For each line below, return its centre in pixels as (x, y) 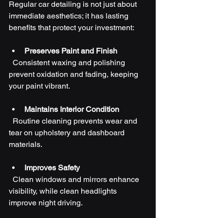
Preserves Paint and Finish (71, 51)
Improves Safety (52, 167)
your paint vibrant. (39, 86)
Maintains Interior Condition (72, 109)
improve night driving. (46, 202)
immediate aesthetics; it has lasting (70, 16)
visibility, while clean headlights (64, 191)
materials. (26, 144)
